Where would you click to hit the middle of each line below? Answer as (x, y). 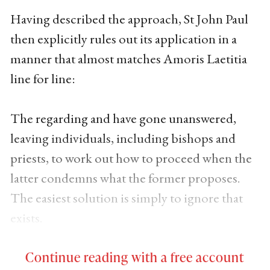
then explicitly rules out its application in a (123, 39)
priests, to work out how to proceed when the (131, 158)
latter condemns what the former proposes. (125, 178)
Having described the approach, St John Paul (129, 19)
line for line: (42, 78)
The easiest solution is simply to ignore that (126, 198)
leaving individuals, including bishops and (123, 138)
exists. (26, 218)
